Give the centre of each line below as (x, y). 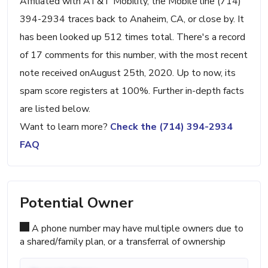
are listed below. (55, 109)
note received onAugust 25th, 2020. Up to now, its (128, 73)
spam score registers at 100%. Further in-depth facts (132, 91)
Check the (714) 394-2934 (171, 127)
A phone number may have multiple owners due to (136, 229)
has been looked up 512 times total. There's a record (133, 37)
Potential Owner (77, 203)
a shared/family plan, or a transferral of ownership (123, 242)
